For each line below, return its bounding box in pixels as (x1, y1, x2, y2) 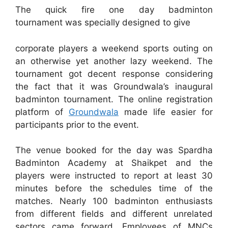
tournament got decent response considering (15, 68, 213, 79)
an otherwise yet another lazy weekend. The (15, 55, 213, 66)
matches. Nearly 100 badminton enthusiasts (15, 196, 213, 207)
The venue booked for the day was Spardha (15, 145, 213, 156)
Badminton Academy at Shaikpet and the (15, 158, 213, 168)
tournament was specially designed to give (15, 17, 190, 28)
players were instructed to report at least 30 (15, 170, 213, 181)
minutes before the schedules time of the (15, 183, 213, 194)
